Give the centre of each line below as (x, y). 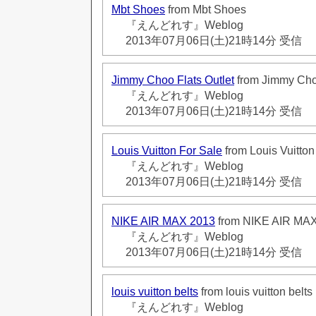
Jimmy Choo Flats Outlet (173, 80)
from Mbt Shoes (206, 9)
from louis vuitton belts (255, 291)
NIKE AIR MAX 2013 (163, 221)
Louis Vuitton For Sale (167, 150)
